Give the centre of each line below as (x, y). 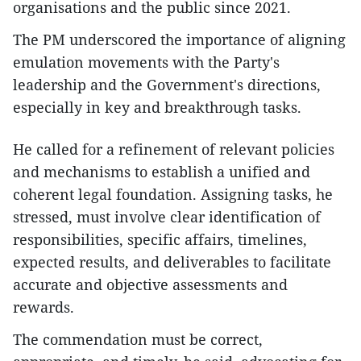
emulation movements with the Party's (146, 62)
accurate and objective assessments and (150, 285)
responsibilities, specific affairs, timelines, (160, 240)
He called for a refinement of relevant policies (174, 149)
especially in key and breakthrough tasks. (157, 108)
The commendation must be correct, (138, 340)
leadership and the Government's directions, (167, 85)
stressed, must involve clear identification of (167, 217)
